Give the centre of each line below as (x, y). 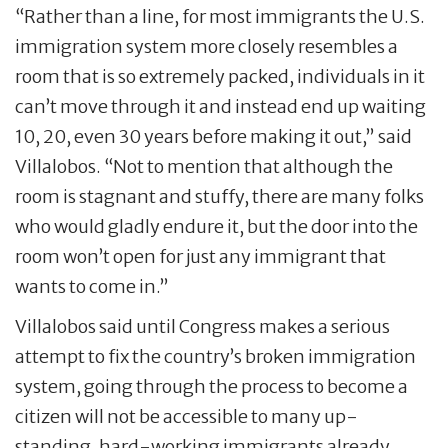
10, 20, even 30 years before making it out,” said (213, 137)
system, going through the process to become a (211, 387)
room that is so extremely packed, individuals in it (220, 77)
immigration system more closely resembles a (206, 47)
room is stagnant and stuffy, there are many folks (219, 197)
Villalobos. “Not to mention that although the (204, 167)
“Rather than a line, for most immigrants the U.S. (220, 17)
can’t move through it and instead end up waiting (220, 107)
